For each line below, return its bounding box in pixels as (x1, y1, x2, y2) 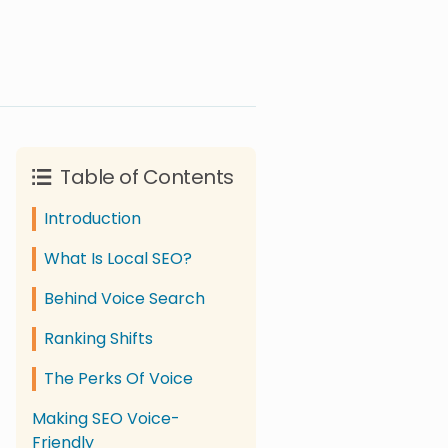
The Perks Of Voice (44, 367, 193, 390)
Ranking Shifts (44, 327, 153, 350)
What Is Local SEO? (44, 247, 192, 270)
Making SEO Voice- (32, 407, 180, 430)
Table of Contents (60, 163, 234, 191)
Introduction (44, 207, 141, 230)
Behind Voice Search (44, 287, 205, 310)
